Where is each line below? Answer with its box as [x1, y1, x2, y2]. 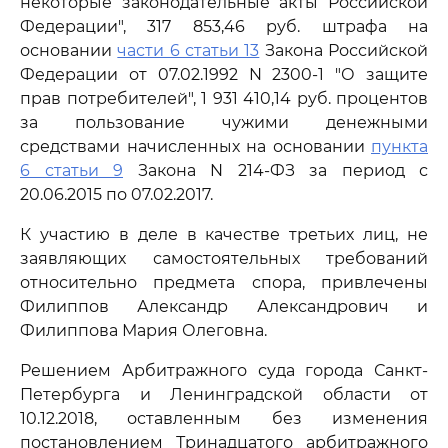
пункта [371, 137, 428, 156]
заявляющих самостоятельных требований [20, 249, 428, 268]
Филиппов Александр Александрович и [20, 297, 428, 316]
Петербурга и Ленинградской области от [20, 385, 428, 404]
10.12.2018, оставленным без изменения [20, 409, 428, 428]
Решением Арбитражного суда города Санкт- [20, 361, 428, 380]
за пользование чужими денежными [20, 113, 428, 132]
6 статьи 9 [20, 161, 123, 180]
